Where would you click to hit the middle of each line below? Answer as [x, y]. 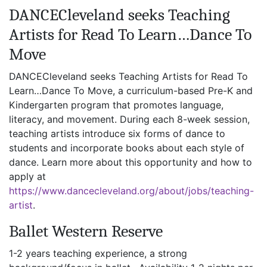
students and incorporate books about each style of [127, 148]
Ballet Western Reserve [86, 231]
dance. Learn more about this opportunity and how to [131, 162]
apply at [27, 176]
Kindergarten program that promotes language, [116, 105]
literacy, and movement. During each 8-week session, [129, 119]
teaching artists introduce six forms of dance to [117, 133]
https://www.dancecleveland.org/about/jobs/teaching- [131, 190]
